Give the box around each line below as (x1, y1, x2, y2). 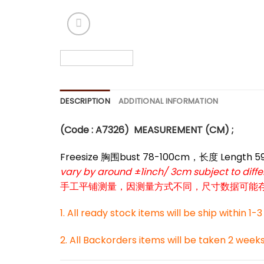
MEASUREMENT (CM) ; (129, 123, 233, 137)
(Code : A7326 (60, 123, 124, 137)
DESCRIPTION (60, 95, 110, 106)
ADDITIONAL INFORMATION (118, 95, 219, 106)
